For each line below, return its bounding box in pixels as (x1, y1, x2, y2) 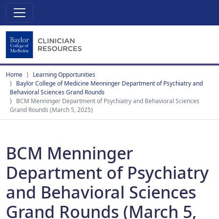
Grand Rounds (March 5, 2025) (10, 106, 93, 114)
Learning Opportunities (33, 70, 95, 79)
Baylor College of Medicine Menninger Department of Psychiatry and (16, 79, 203, 88)
